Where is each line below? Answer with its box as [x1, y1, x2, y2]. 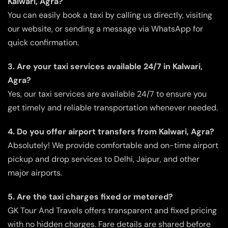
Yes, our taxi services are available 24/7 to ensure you [8, 88, 207, 99]
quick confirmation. [8, 37, 79, 48]
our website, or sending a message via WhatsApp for [8, 23, 203, 34]
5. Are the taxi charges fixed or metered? [8, 191, 173, 202]
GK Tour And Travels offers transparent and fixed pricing [8, 205, 217, 216]
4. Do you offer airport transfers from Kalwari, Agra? [8, 126, 214, 137]
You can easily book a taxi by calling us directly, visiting [8, 9, 212, 20]
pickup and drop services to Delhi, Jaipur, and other [8, 153, 199, 164]
